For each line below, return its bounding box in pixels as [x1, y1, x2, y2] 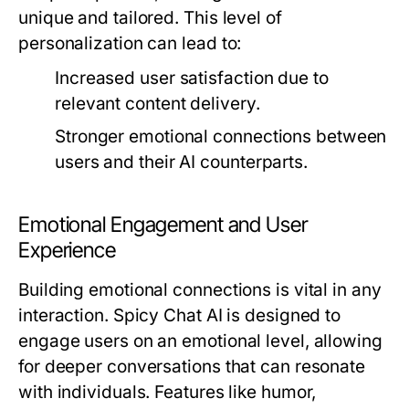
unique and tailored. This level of [18, 7, 282, 28]
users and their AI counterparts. [55, 152, 308, 173]
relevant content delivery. [55, 93, 260, 114]
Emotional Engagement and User [18, 212, 308, 237]
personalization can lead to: [18, 33, 242, 54]
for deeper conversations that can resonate [18, 356, 366, 377]
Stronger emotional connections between [55, 126, 387, 147]
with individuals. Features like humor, [18, 382, 317, 403]
